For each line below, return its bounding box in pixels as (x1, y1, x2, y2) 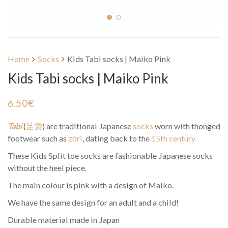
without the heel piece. (8, 162, 87, 173)
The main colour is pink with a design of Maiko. (8, 180, 174, 190)
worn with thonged (153, 121, 220, 131)
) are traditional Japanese (42, 121, 133, 131)
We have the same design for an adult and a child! (8, 197, 179, 207)
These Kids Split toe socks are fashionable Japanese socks (8, 150, 213, 160)
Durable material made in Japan (8, 214, 120, 224)
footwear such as (8, 133, 68, 143)
